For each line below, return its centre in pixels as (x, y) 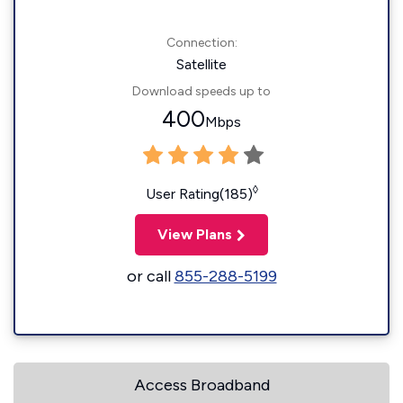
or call (150, 276)
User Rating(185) (199, 194)
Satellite (201, 64)
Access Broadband (201, 385)
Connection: (201, 43)
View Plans (195, 234)
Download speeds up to (201, 91)
